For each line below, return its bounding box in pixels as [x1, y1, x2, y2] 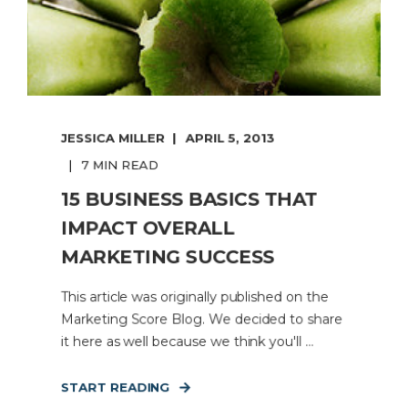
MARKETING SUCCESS [60, 245, 275, 269]
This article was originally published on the [60, 288, 329, 305]
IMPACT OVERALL [60, 216, 234, 240]
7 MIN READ [81, 157, 158, 172]
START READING [60, 379, 170, 394]
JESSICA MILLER [60, 129, 166, 146]
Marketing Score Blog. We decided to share [60, 311, 343, 328]
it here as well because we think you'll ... [60, 332, 314, 350]
